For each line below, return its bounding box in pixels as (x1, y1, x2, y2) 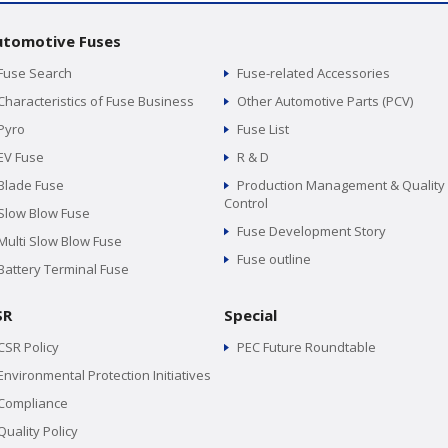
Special (224, 304, 277, 325)
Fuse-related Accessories (237, 63, 390, 82)
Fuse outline (237, 249, 311, 268)
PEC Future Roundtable (237, 337, 376, 356)
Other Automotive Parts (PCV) (237, 91, 413, 110)
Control (224, 193, 268, 212)
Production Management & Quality (237, 175, 445, 194)
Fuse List (237, 119, 289, 138)
